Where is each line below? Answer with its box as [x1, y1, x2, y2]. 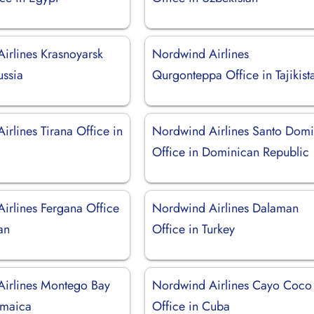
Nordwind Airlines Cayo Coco [152, 275, 313, 294]
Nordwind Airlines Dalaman [152, 198, 299, 217]
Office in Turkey [152, 219, 235, 238]
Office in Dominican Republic [152, 142, 310, 161]
